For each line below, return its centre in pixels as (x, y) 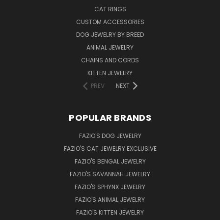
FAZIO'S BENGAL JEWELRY (110, 161)
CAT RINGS (110, 9)
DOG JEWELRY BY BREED (110, 34)
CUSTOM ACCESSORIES (110, 22)
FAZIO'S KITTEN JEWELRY (110, 212)
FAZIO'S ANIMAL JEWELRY (110, 199)
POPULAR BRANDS (110, 117)
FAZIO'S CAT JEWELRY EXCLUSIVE (110, 148)
